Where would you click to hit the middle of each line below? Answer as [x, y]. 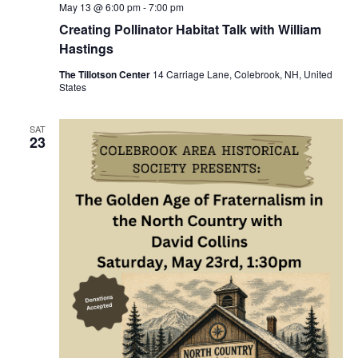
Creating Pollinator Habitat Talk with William [190, 29]
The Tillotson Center [105, 74]
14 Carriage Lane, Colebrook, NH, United [242, 74]
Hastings [86, 48]
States [72, 86]
